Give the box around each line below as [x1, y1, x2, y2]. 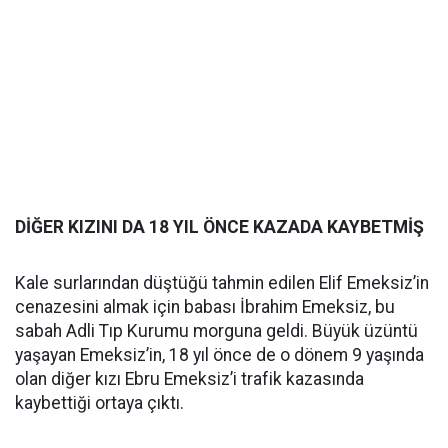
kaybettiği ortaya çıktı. [15, 393, 184, 413]
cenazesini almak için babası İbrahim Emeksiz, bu [15, 297, 395, 317]
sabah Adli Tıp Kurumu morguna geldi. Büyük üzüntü [15, 321, 418, 341]
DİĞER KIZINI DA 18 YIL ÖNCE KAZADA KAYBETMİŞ [15, 217, 424, 237]
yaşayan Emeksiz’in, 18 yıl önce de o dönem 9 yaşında [15, 345, 424, 365]
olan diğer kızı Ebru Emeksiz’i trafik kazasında [15, 369, 364, 389]
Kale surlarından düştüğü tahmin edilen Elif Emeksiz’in [15, 273, 429, 293]
